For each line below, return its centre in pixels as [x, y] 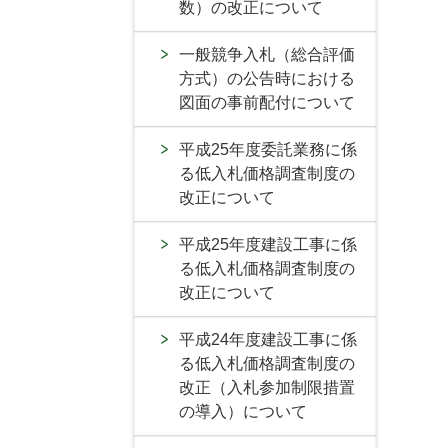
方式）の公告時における [267, 78]
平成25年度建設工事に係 [268, 244]
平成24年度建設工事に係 [268, 339]
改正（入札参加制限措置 [267, 387]
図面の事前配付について [267, 102]
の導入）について [243, 411]
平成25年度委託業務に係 [268, 149]
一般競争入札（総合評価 [267, 54]
